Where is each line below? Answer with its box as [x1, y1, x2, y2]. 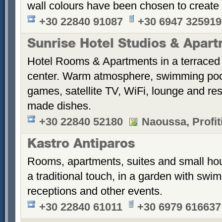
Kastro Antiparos [27, 139, 135, 151]
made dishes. [27, 100, 91, 112]
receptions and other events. [27, 185, 163, 197]
